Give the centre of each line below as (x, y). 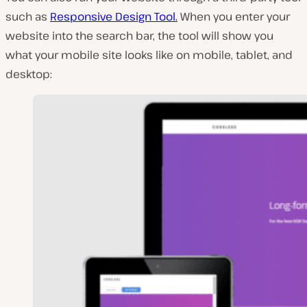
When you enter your (234, 16)
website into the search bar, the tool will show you (139, 35)
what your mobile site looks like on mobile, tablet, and (149, 54)
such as (28, 16)
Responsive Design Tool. (114, 16)
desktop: (29, 74)
